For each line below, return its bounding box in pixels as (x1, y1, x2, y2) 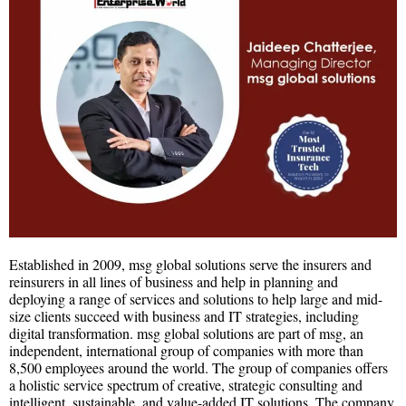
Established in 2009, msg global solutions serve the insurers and (9, 254, 372, 274)
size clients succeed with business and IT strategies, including (9, 305, 359, 325)
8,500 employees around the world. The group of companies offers (9, 357, 388, 377)
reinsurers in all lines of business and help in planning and (9, 271, 338, 291)
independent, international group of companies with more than (9, 340, 363, 360)
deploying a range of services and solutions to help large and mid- (9, 288, 382, 308)
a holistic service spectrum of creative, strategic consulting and (9, 374, 362, 394)
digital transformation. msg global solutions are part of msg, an (9, 323, 363, 343)
